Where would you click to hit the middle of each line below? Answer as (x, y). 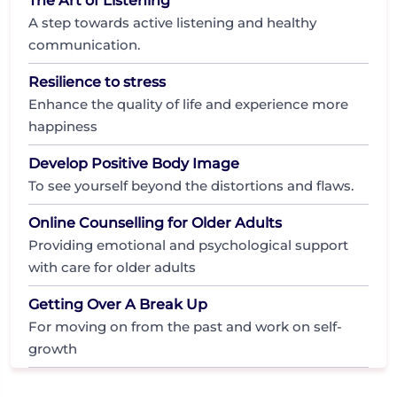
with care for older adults (112, 267)
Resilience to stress (97, 82)
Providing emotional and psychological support (188, 245)
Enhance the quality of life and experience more (188, 104)
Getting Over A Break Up (118, 304)
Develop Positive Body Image (134, 163)
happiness (63, 126)
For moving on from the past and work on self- (185, 326)
